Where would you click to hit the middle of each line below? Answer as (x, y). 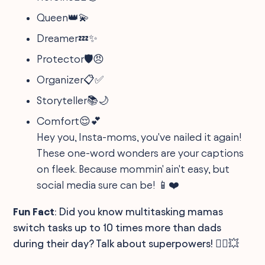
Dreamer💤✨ (67, 38)
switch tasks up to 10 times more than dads (117, 227)
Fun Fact (34, 211)
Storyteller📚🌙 (73, 100)
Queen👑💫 (63, 17)
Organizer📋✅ (70, 79)
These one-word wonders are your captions (140, 153)
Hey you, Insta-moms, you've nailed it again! (140, 137)
